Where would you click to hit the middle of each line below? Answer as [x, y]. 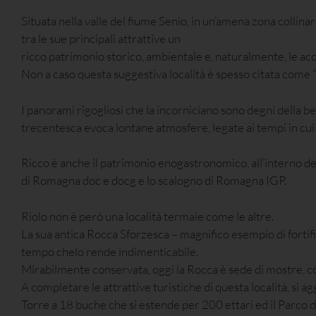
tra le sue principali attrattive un [101, 39]
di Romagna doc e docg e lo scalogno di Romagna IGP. [154, 181]
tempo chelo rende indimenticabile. [110, 251]
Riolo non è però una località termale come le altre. [147, 216]
